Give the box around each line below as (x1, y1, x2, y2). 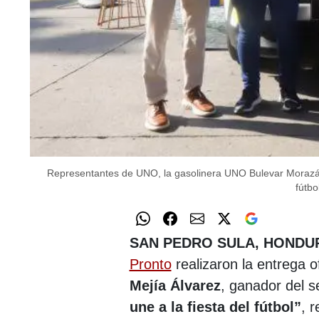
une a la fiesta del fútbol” (129, 298, 301, 315)
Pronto (129, 256, 172, 272)
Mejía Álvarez (129, 277, 221, 293)
